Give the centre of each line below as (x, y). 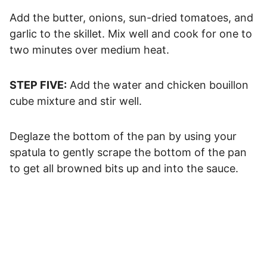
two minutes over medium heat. (89, 49)
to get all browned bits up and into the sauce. (124, 168)
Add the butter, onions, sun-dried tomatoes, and (131, 17)
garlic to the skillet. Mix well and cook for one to (131, 33)
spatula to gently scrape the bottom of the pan (128, 152)
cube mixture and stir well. (76, 101)
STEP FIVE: (38, 85)
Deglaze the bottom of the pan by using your (123, 136)
